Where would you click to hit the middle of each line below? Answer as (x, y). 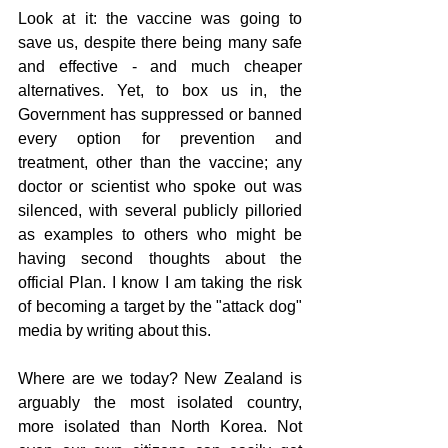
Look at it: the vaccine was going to (160, 18)
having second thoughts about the (160, 258)
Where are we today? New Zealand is (160, 378)
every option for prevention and (160, 138)
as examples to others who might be (160, 234)
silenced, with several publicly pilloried (160, 210)
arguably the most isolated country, (160, 402)
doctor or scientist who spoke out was (160, 186)
